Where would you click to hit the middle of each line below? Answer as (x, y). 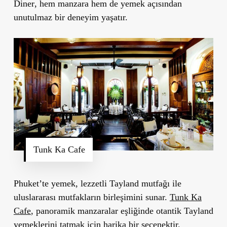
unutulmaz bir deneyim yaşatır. (70, 17)
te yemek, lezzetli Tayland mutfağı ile (111, 184)
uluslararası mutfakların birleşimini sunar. (91, 197)
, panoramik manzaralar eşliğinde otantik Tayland (122, 211)
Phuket (26, 184)
